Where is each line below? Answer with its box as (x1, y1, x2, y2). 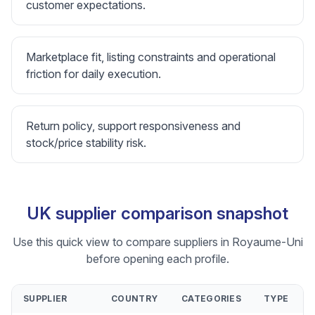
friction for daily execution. (26, 67, 161, 81)
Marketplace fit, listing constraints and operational (26, 50, 276, 64)
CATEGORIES (181, 293, 241, 304)
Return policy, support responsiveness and (26, 119, 240, 133)
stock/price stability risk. (26, 136, 146, 150)
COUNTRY (111, 293, 158, 304)
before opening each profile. (86, 252, 229, 266)
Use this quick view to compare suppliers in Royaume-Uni (12, 235, 303, 249)
